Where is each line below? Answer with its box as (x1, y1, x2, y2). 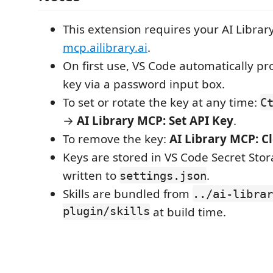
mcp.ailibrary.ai (63, 39, 147, 55)
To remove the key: (63, 130, 169, 147)
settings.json (119, 168, 207, 182)
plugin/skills (63, 204, 150, 220)
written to (63, 167, 119, 183)
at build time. (150, 204, 226, 220)
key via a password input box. (63, 76, 225, 92)
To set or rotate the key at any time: (63, 94, 260, 110)
